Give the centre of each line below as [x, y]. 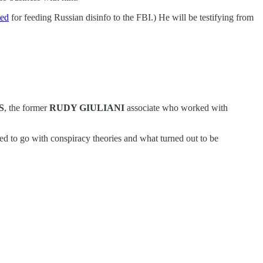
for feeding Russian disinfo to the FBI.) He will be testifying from [131, 17]
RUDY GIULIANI [87, 107]
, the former [27, 107]
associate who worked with [176, 107]
